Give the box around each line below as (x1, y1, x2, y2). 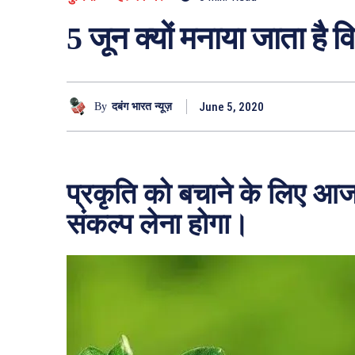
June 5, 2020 (199, 100, 264, 115)
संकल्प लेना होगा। (67, 208, 256, 241)
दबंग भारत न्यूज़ (112, 100, 172, 113)
